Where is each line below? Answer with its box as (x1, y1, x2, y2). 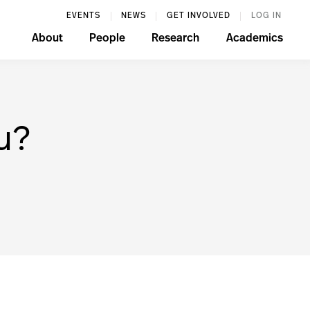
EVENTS (66, 12, 101, 20)
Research (152, 33, 200, 44)
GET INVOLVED (166, 12, 230, 20)
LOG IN (250, 12, 282, 20)
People (89, 33, 125, 44)
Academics (226, 33, 283, 44)
